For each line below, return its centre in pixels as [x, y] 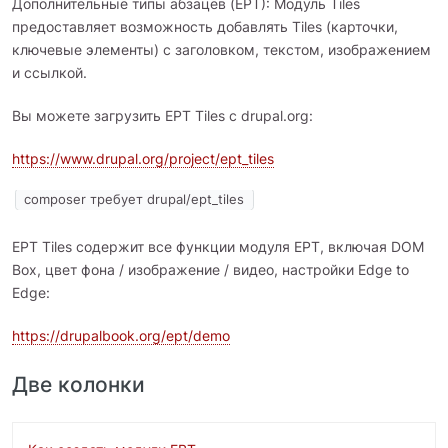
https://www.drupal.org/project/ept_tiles [143, 158]
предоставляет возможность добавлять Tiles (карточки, [205, 26]
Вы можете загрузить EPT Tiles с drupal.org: [162, 115]
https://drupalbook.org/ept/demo [121, 336]
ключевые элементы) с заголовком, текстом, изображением [221, 49]
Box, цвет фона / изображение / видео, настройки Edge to [210, 270]
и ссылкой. [49, 72]
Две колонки [78, 385]
